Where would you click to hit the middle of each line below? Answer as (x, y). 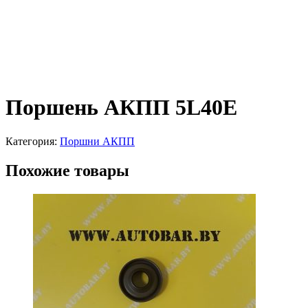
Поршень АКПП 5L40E (121, 108)
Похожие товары (67, 170)
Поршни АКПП (97, 141)
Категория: (33, 141)
